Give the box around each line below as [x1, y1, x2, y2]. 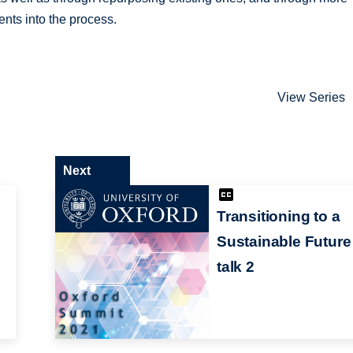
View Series [277, 91, 346, 105]
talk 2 [216, 258, 255, 275]
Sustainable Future [216, 232, 351, 250]
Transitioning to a [216, 207, 340, 225]
